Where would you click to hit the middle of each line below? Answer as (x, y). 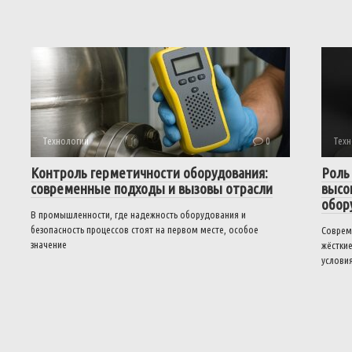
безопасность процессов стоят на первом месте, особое (145, 229)
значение (49, 244)
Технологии (66, 141)
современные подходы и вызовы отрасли (152, 189)
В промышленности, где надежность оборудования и (138, 214)
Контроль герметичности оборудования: (149, 173)
